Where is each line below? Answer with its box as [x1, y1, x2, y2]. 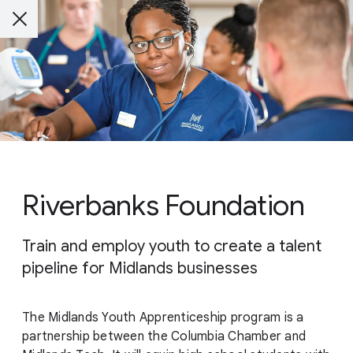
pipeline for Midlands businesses [22, 258, 258, 279]
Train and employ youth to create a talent [22, 236, 321, 257]
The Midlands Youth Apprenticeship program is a [22, 310, 304, 326]
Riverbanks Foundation [22, 188, 305, 224]
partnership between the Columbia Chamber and [22, 329, 306, 345]
